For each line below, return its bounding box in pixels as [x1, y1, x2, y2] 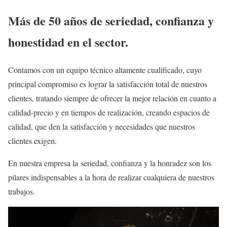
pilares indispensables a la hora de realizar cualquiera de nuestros [8, 171, 214, 182]
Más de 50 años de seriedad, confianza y [8, 11, 214, 29]
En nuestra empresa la [8, 157, 81, 168]
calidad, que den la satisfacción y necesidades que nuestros [8, 121, 195, 132]
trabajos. [8, 185, 35, 197]
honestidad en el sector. [8, 32, 128, 51]
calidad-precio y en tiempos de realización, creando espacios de [8, 106, 210, 118]
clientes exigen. [8, 135, 57, 146]
